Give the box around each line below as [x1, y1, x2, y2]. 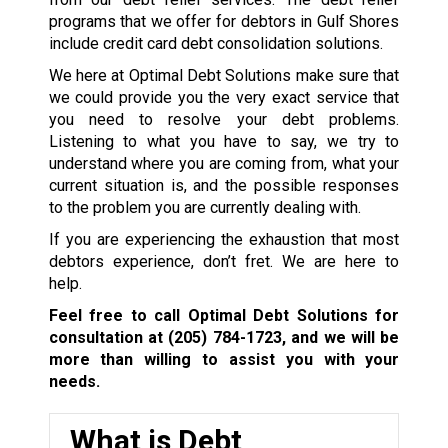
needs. [48, 371, 100, 391]
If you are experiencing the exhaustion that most [48, 229, 400, 249]
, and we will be [281, 327, 400, 347]
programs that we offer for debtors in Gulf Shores [48, 11, 400, 31]
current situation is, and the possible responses [48, 175, 400, 195]
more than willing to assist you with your [48, 349, 400, 369]
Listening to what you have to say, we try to [48, 131, 400, 151]
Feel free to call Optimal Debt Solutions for [48, 305, 400, 325]
